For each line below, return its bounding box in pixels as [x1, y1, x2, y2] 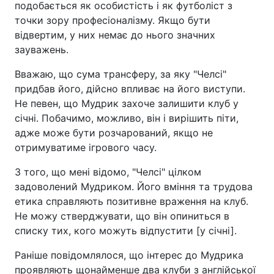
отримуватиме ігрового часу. [15, 141, 157, 154]
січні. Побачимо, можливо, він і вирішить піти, [15, 112, 239, 125]
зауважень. [15, 43, 68, 56]
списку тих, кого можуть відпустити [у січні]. [15, 224, 237, 237]
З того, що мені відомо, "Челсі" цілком [15, 166, 201, 179]
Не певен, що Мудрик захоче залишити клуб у [15, 97, 239, 110]
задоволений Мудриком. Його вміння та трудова [15, 180, 253, 193]
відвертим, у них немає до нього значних [15, 29, 215, 42]
